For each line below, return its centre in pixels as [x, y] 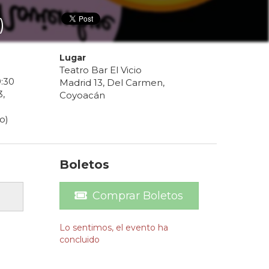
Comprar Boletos [138, 196]
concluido [79, 240]
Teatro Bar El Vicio [100, 70]
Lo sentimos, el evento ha [113, 228]
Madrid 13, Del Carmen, [112, 83]
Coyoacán [82, 95]
